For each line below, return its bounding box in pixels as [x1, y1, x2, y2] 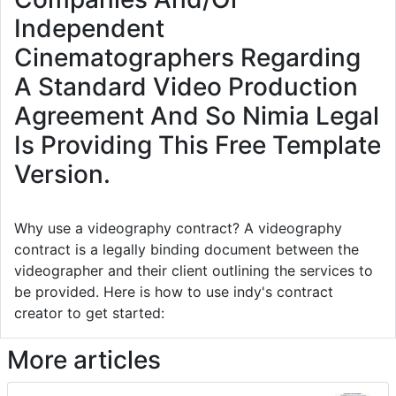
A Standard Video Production [14, 72, 358, 103]
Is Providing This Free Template [14, 130, 381, 161]
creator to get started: [14, 304, 164, 323]
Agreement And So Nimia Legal [14, 101, 379, 132]
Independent [14, 13, 164, 44]
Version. [14, 159, 110, 190]
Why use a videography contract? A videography [14, 219, 342, 238]
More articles [7, 345, 161, 376]
